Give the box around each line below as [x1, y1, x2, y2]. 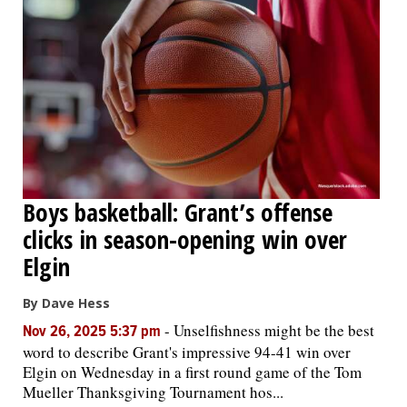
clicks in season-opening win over [23, 222, 347, 256]
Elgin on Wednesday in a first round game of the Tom [23, 361, 362, 382]
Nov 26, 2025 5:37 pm [23, 322, 164, 342]
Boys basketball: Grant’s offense [23, 194, 333, 229]
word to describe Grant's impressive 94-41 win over [23, 341, 351, 362]
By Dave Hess [23, 293, 110, 312]
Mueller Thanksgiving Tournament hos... [23, 381, 283, 402]
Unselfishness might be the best [174, 319, 374, 341]
